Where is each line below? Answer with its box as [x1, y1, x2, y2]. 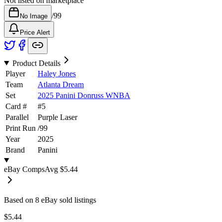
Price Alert [20, 28, 50, 36]
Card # [5, 102, 27, 111]
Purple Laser [38, 112, 77, 121]
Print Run [5, 123, 36, 132]
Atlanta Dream [38, 80, 84, 89]
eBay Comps [4, 165, 45, 173]
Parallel [5, 112, 29, 121]
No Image [20, 12, 48, 20]
